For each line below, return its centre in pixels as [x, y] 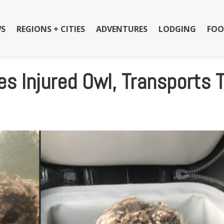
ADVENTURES [121, 29]
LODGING [177, 29]
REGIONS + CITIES [50, 29]
